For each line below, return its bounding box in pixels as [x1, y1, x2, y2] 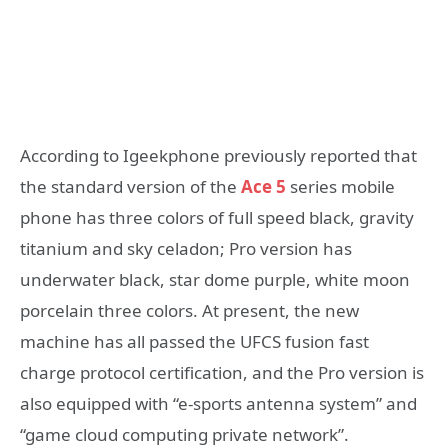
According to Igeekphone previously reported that [20, 144, 417, 168]
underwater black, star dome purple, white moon [20, 268, 410, 292]
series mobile [286, 175, 395, 199]
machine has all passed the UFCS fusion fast [20, 330, 369, 354]
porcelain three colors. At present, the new [20, 299, 359, 323]
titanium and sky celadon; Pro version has [20, 237, 352, 261]
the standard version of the [20, 175, 241, 199]
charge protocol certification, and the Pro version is [20, 361, 424, 385]
